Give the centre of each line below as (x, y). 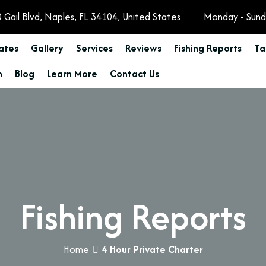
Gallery (47, 48)
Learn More (72, 74)
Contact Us (134, 74)
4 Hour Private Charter (152, 249)
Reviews (143, 48)
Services (94, 48)
